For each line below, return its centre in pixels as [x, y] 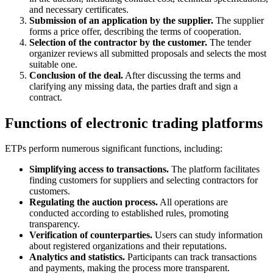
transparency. [55, 224]
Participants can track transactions [191, 257]
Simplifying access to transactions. [99, 169]
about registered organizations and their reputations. [128, 246]
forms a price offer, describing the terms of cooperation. [135, 31]
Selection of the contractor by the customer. [118, 42]
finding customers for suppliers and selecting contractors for [144, 180]
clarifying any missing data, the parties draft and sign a [133, 86]
